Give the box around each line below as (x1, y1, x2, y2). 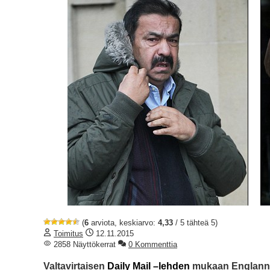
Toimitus (54, 228, 83, 238)
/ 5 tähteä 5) (173, 218, 218, 227)
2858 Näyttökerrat (51, 239, 116, 249)
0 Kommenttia (128, 239, 177, 249)
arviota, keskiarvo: (89, 218, 158, 227)
